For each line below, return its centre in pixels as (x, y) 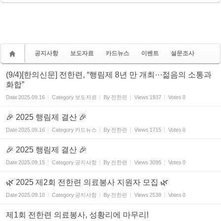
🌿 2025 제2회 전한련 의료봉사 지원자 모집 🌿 (87, 182)
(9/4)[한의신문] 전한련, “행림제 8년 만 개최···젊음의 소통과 (109, 75)
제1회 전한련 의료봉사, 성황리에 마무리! (77, 215)
